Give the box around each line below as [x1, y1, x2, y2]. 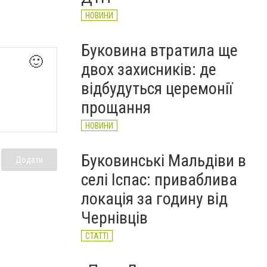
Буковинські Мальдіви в [81, 151, 246, 170]
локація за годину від [81, 189, 228, 209]
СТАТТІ [85, 231, 108, 241]
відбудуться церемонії [81, 79, 232, 98]
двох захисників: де [81, 60, 216, 79]
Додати [15, 155, 43, 165]
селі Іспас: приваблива [81, 170, 237, 190]
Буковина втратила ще [81, 41, 238, 60]
